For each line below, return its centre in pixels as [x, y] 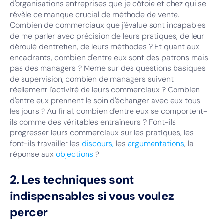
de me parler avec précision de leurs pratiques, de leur [107, 36]
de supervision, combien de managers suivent [92, 79]
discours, [98, 143]
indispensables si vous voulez [92, 196]
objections [75, 154]
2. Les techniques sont [72, 180]
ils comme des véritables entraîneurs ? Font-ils [93, 122]
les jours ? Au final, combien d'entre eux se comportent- [109, 111]
